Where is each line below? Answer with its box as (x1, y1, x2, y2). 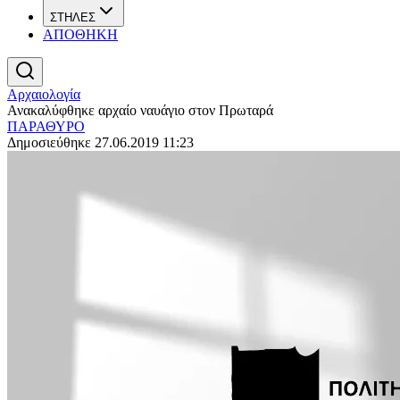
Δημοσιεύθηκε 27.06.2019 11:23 (7, 135, 194, 150)
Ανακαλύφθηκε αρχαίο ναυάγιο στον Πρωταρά (7, 103, 273, 118)
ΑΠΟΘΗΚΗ (43, 27, 118, 42)
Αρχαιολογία (7, 87, 80, 102)
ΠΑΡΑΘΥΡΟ (7, 119, 85, 134)
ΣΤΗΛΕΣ (50, 11, 96, 24)
